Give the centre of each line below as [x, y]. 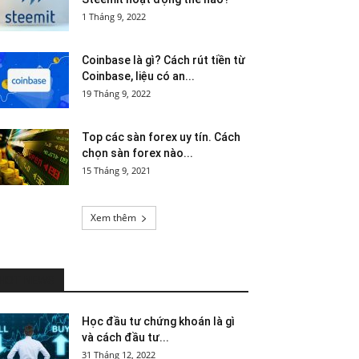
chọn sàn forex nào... [137, 153]
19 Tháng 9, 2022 [116, 93]
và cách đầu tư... [125, 337]
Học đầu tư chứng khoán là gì [158, 321]
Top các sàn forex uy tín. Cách [161, 137]
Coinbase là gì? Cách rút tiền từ [163, 60]
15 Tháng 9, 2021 [116, 170]
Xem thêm [113, 218]
